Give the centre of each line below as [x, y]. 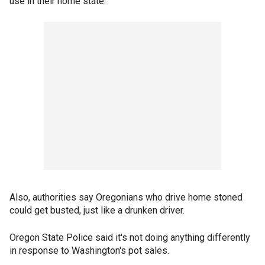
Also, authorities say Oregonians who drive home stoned [126, 197]
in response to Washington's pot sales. [89, 251]
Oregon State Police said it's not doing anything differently [130, 237]
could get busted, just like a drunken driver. [97, 210]
